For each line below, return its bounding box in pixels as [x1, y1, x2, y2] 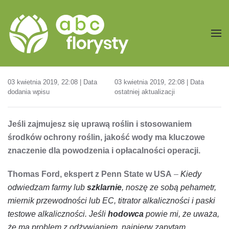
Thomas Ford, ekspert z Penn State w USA [8, 169, 172, 178]
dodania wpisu [8, 87, 50, 96]
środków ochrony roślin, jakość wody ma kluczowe [8, 132, 205, 142]
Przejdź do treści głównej [18, 19, 109, 28]
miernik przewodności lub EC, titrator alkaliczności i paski [8, 196, 215, 205]
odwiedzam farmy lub [8, 182, 87, 192]
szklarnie [87, 182, 122, 192]
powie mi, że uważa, [144, 209, 219, 218]
